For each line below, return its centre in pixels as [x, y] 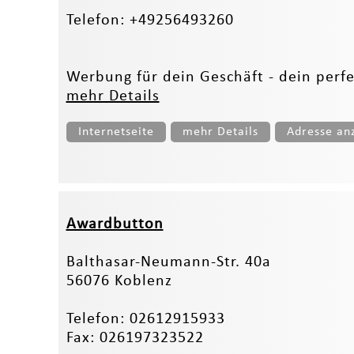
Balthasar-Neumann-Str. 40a [168, 262]
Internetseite [116, 132]
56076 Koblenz [119, 281]
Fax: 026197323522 [135, 338]
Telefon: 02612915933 [145, 319]
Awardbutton [115, 224]
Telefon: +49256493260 [150, 20]
